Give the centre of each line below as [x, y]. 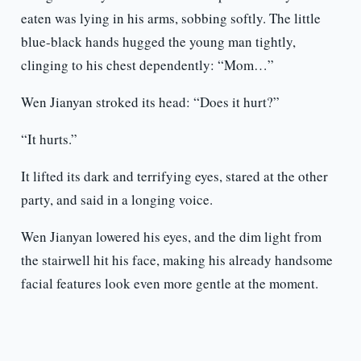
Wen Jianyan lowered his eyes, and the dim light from [171, 237]
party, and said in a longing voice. [116, 200]
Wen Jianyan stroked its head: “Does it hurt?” [150, 102]
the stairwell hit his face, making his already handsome [176, 260]
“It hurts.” [49, 139]
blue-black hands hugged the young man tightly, [158, 42]
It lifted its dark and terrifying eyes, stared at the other [174, 176]
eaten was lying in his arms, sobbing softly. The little [170, 19]
